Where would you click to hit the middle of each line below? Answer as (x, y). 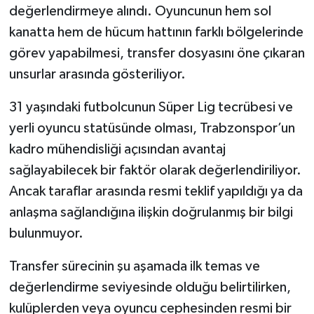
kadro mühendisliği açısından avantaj (117, 149)
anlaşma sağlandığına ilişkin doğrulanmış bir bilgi (151, 212)
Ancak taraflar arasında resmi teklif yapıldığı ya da (156, 191)
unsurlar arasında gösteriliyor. (97, 74)
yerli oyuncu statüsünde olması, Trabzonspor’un (152, 128)
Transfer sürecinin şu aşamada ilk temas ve (134, 266)
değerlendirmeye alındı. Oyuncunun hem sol (140, 11)
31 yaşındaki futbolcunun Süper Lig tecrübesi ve (151, 107)
